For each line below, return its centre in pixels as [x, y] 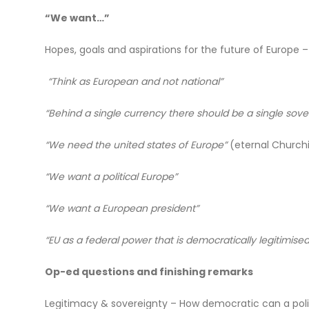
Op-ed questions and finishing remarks [149, 272]
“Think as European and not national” [133, 82]
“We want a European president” [121, 209]
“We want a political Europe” [111, 177]
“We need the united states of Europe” [137, 145]
